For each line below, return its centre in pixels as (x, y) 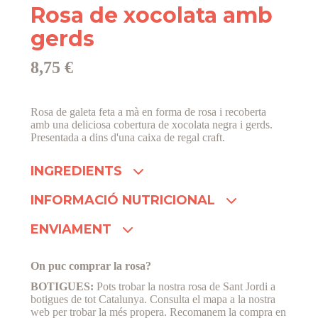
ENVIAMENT (71, 229)
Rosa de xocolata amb (152, 15)
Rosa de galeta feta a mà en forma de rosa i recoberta (148, 111)
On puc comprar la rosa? (91, 265)
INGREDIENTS (76, 171)
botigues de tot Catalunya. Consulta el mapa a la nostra (153, 299)
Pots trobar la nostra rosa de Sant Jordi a (185, 286)
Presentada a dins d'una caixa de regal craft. (128, 137)
